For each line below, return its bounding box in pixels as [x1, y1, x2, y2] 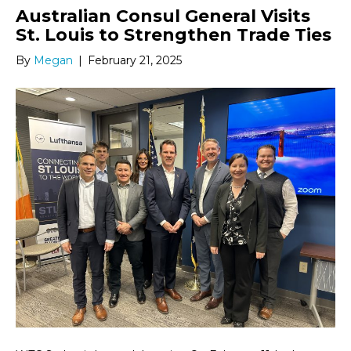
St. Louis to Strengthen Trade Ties [16, 24, 331, 46]
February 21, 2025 [88, 53, 182, 68]
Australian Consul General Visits [16, 5, 310, 27]
